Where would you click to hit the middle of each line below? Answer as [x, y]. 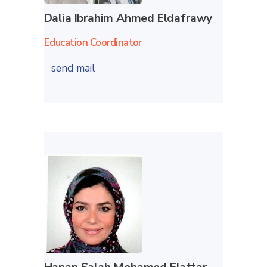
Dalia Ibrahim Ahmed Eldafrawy [128, 18]
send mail [74, 68]
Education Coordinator [93, 42]
